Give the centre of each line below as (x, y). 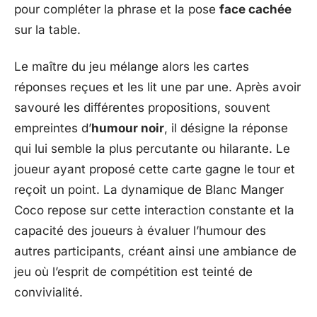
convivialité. (48, 292)
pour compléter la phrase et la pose (117, 9)
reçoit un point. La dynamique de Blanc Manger (149, 189)
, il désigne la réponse (226, 128)
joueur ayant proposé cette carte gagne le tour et (155, 169)
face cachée (255, 9)
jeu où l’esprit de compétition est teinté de (133, 271)
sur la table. (47, 30)
